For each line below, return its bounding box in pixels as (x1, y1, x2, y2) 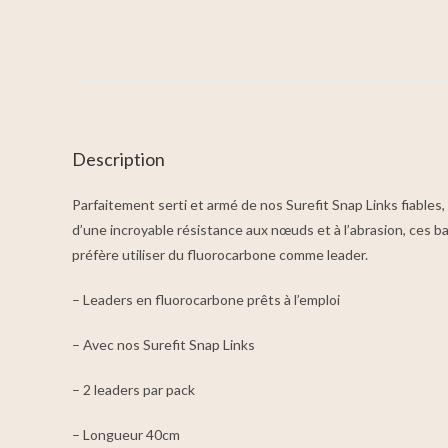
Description (72, 148, 165, 170)
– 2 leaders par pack (72, 381, 195, 398)
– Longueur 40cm (72, 426, 180, 443)
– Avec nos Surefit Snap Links (72, 336, 255, 353)
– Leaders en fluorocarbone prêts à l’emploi (72, 291, 340, 308)
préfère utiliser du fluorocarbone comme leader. (72, 246, 368, 263)
